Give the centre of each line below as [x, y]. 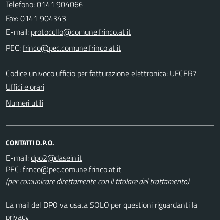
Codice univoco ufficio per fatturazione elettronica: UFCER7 [101, 73]
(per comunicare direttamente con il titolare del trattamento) [97, 181]
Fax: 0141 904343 [36, 18]
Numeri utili [25, 102]
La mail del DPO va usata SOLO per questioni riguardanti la [102, 205]
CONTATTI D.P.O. [30, 142]
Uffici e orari [25, 87]
